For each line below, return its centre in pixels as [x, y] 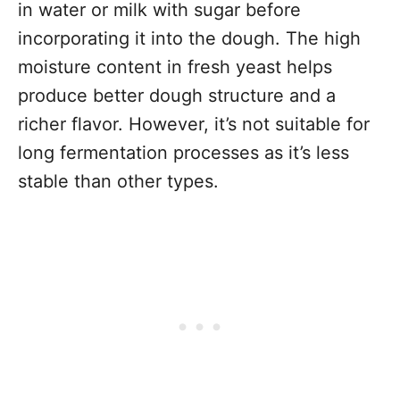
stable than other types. [118, 181]
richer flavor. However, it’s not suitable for [194, 124]
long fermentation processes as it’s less [183, 153]
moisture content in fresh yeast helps [175, 67]
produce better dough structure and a [177, 96]
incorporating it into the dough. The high [189, 38]
